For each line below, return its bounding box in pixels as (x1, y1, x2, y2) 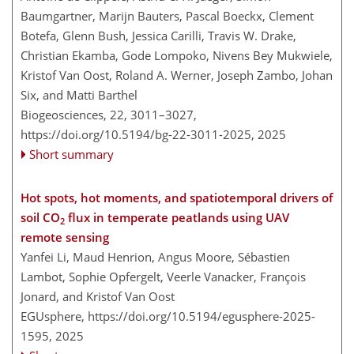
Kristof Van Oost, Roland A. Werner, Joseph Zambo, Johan (21, 67, 333, 83)
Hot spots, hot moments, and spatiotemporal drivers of (21, 190, 333, 205)
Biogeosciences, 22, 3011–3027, (21, 107, 197, 122)
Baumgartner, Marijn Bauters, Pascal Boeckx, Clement (21, 8, 314, 24)
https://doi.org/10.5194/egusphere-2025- (88, 308, 315, 324)
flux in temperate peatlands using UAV (65, 209, 289, 225)
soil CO (21, 209, 60, 225)
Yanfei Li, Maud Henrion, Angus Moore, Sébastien (21, 249, 290, 265)
